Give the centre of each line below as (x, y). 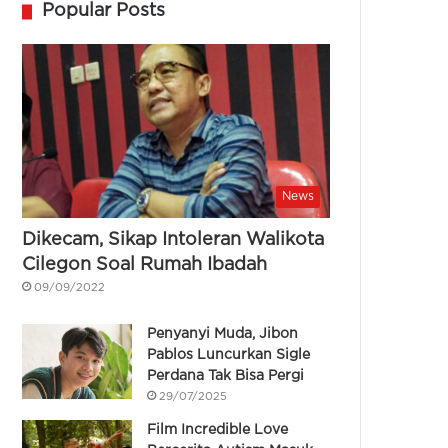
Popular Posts (104, 11)
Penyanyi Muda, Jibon (223, 333)
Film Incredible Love (218, 429)
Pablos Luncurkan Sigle (229, 354)
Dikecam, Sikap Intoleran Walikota (173, 239)
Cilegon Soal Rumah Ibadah (145, 264)
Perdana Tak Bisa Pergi (226, 375)
